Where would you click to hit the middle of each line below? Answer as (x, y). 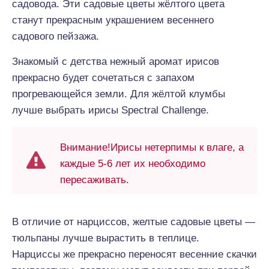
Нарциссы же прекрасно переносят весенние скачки (134, 254)
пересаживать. (95, 180)
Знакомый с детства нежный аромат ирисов (116, 62)
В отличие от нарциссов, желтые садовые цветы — (134, 222)
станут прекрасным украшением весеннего (113, 20)
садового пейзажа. (56, 36)
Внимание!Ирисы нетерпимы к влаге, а (152, 147)
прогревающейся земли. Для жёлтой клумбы (119, 94)
